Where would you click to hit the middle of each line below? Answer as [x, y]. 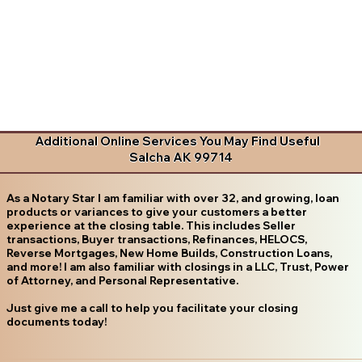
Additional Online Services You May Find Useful [178, 141]
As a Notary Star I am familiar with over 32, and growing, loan [173, 198]
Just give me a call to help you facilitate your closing [152, 307]
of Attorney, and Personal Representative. [122, 280]
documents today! [56, 321]
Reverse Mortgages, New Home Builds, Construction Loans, [169, 253]
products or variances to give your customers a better [156, 211]
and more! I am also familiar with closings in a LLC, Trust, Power [177, 266]
